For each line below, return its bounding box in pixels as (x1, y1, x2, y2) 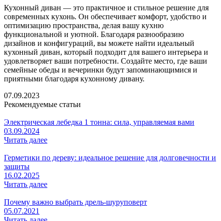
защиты (4, 162, 30, 171)
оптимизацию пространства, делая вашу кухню (4, 21, 164, 30)
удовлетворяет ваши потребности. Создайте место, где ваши (4, 56, 207, 65)
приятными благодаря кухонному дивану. (4, 74, 145, 83)
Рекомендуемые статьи (4, 100, 81, 109)
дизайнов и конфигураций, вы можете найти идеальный (4, 38, 194, 47)
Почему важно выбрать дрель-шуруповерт (4, 197, 147, 206)
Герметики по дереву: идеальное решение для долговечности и (4, 153, 216, 162)
